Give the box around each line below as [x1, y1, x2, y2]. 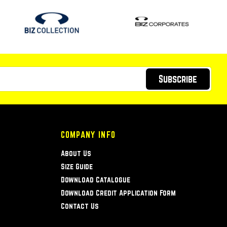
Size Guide [60, 162, 93, 171]
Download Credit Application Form [60, 188, 176, 198]
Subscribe [159, 73, 197, 85]
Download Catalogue [60, 175, 130, 184]
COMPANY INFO [60, 130, 116, 140]
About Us [60, 149, 91, 158]
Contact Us [60, 202, 99, 211]
